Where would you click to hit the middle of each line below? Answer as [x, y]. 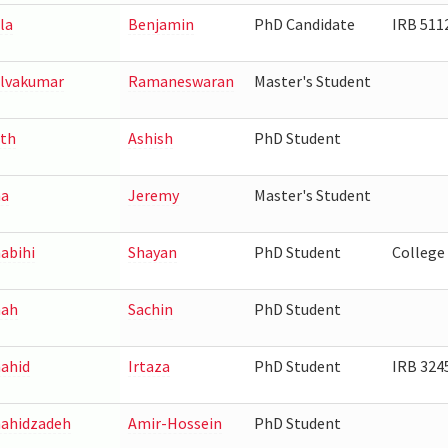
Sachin [150, 309]
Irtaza [148, 366]
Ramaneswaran [180, 81]
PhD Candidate [304, 24]
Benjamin [160, 24]
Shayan [152, 252]
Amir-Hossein [174, 423]
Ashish [150, 138]
